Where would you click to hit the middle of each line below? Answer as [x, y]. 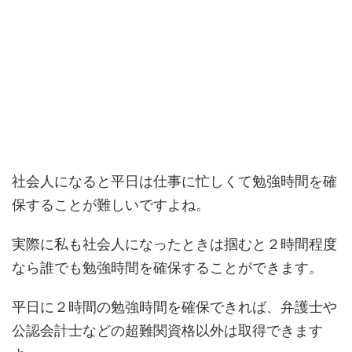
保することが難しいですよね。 [111, 205]
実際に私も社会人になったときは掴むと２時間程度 [174, 244]
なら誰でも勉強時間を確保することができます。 [167, 268]
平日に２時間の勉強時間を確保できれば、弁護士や [174, 307]
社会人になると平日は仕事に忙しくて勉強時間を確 [174, 181]
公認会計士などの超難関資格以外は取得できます [167, 331]
